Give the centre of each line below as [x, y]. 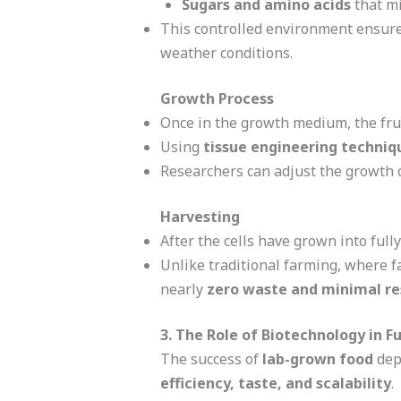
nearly [183, 289]
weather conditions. [226, 52]
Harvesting [200, 216]
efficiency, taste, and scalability [275, 383]
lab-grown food [317, 358]
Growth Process [217, 98]
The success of [211, 358]
